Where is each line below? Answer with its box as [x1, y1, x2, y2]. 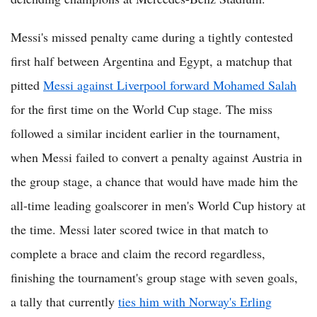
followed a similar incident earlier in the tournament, [11, 125, 280, 142]
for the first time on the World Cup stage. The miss [11, 100, 272, 118]
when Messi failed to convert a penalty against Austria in [11, 149, 302, 166]
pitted [11, 76, 43, 94]
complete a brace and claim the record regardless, [11, 245, 265, 263]
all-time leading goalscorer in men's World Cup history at [11, 197, 306, 214]
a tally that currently [11, 293, 118, 311]
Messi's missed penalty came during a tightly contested [11, 28, 293, 46]
